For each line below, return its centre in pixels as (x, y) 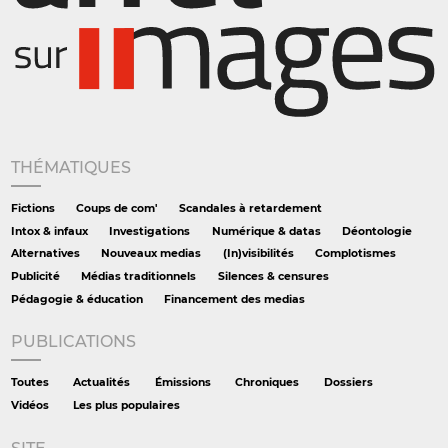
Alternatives (45, 254)
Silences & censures (273, 276)
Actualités (102, 383)
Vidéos (30, 406)
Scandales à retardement (250, 208)
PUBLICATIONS (73, 342)
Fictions (33, 208)
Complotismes (356, 254)
